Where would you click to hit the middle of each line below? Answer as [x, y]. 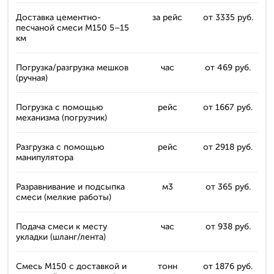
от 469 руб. [228, 68]
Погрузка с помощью [60, 107]
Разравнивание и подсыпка [70, 187]
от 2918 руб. [228, 147]
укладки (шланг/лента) [61, 237]
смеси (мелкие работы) [64, 197]
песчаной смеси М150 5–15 [72, 28]
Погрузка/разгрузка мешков [72, 68]
